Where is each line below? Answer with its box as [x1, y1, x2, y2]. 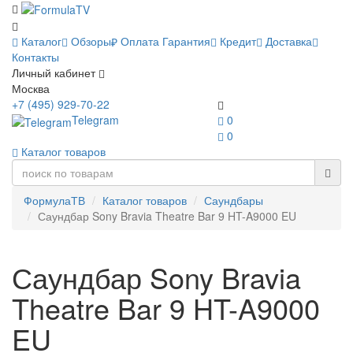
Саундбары [204, 192, 263, 209]
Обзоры [68, 33, 111, 50]
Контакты [12, 49, 59, 65]
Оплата [117, 33, 159, 50]
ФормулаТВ [24, 192, 85, 209]
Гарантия [159, 33, 210, 50]
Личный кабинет [12, 65, 95, 81]
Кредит [217, 33, 256, 50]
